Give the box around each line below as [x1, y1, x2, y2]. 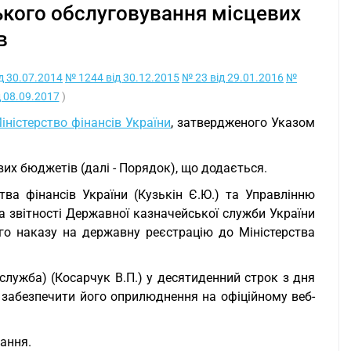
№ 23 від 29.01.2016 [182, 71, 284, 84]
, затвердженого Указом [171, 115, 316, 130]
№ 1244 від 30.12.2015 [65, 71, 179, 84]
